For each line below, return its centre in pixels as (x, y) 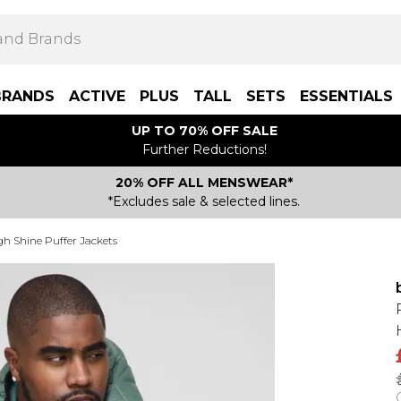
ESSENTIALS (346, 96)
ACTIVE (97, 96)
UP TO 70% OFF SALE (204, 131)
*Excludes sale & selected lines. (204, 201)
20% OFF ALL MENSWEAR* (204, 183)
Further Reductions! (204, 149)
